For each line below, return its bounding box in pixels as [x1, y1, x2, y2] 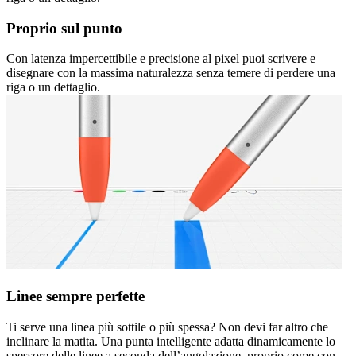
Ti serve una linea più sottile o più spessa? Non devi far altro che [6, 319, 328, 334]
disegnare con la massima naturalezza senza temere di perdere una [6, 66, 335, 80]
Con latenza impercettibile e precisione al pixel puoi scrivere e [6, 52, 315, 66]
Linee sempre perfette [6, 287, 145, 304]
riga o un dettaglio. [6, 80, 100, 95]
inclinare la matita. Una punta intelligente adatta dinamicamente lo [6, 334, 335, 348]
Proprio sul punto [6, 19, 122, 37]
